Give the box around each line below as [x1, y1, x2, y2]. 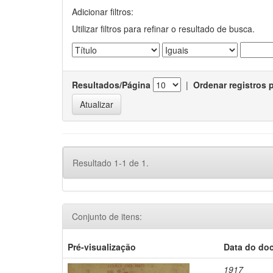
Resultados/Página [72, 79, 151, 91]
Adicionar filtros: [72, 5, 133, 18]
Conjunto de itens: [72, 210, 142, 222]
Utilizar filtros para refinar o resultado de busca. [72, 23, 255, 35]
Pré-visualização [68, 241, 136, 253]
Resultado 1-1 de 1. [73, 157, 149, 169]
